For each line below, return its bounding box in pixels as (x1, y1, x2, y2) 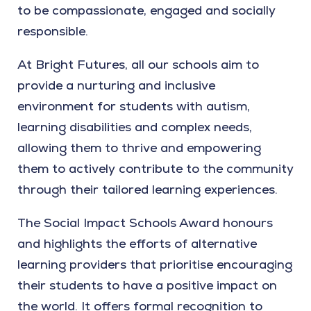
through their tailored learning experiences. (17, 181, 281, 198)
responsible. (17, 23, 88, 40)
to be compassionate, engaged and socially (17, 2, 276, 19)
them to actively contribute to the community (17, 160, 294, 177)
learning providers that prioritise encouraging (17, 256, 292, 273)
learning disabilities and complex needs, (17, 119, 252, 135)
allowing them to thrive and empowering (17, 140, 261, 156)
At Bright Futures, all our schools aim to (17, 56, 259, 73)
